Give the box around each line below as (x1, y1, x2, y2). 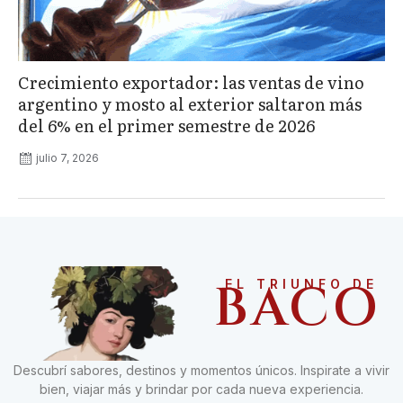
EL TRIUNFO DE (224, 276, 378, 292)
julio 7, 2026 (36, 151, 99, 166)
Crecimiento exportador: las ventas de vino (18, 70, 364, 95)
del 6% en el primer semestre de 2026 (18, 113, 315, 139)
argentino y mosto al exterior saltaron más (18, 92, 362, 117)
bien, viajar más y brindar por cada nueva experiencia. (40, 381, 363, 398)
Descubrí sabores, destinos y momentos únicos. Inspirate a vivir (13, 363, 390, 379)
